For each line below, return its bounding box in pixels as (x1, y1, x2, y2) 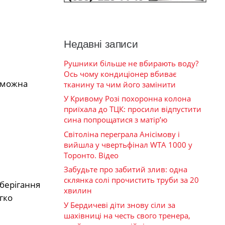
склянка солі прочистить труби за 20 (64, 175, 199, 185)
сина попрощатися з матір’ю (64, 115, 167, 125)
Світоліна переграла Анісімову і (64, 129, 180, 139)
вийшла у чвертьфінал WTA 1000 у (64, 139, 192, 150)
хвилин (64, 185, 92, 196)
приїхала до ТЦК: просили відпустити (64, 104, 201, 115)
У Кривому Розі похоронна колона (64, 93, 191, 104)
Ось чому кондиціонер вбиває (64, 68, 176, 79)
